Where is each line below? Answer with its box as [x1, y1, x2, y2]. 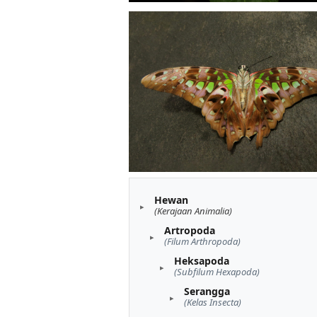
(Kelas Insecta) [184, 295, 241, 309]
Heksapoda [174, 253, 229, 267]
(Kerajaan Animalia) [154, 204, 232, 217]
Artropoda [164, 223, 215, 237]
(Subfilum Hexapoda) [174, 265, 260, 278]
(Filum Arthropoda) [164, 234, 241, 248]
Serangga [184, 284, 230, 298]
